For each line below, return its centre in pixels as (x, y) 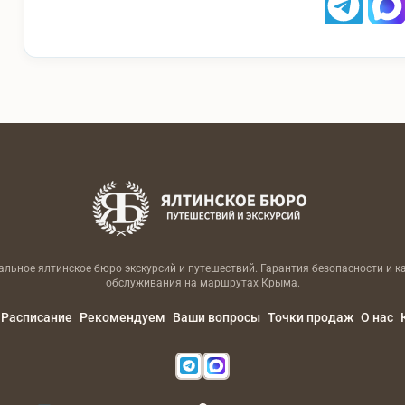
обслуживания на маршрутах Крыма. (202, 283)
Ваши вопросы (217, 317)
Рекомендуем (122, 317)
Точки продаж (311, 317)
